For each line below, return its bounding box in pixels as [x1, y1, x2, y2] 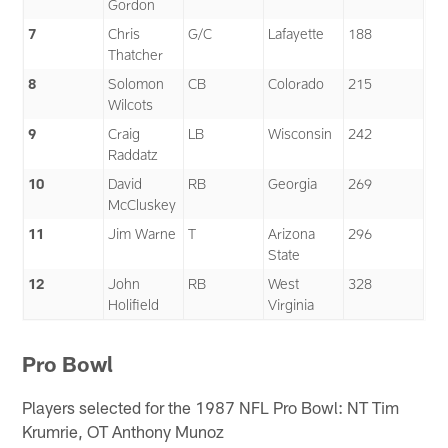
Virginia [268, 296, 315, 314]
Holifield [108, 296, 160, 314]
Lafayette [268, 25, 325, 43]
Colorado [268, 75, 325, 93]
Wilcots [108, 96, 154, 114]
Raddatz [108, 146, 159, 164]
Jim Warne [108, 225, 177, 243]
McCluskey [108, 196, 177, 214]
